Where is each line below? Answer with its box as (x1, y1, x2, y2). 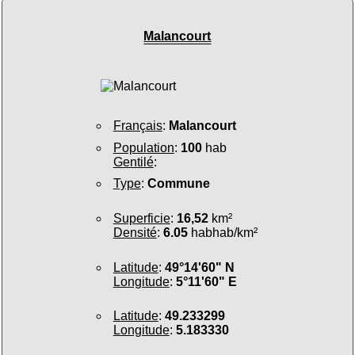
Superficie (113, 212, 170, 226)
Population (113, 140, 174, 155)
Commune (147, 177, 210, 191)
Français (113, 119, 162, 133)
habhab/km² (187, 226, 258, 240)
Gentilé (113, 155, 154, 169)
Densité (113, 226, 157, 240)
